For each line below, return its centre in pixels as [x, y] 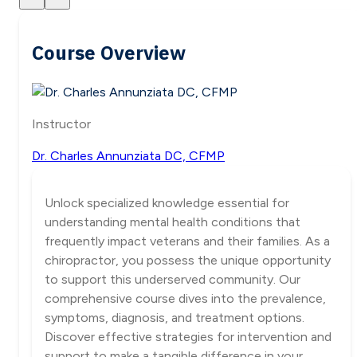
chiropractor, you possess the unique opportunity [188, 261]
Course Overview [109, 52]
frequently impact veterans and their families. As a [187, 241]
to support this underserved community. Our [173, 280]
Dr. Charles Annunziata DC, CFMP [128, 155]
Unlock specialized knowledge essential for [167, 203]
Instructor [61, 124]
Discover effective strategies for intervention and [188, 337]
